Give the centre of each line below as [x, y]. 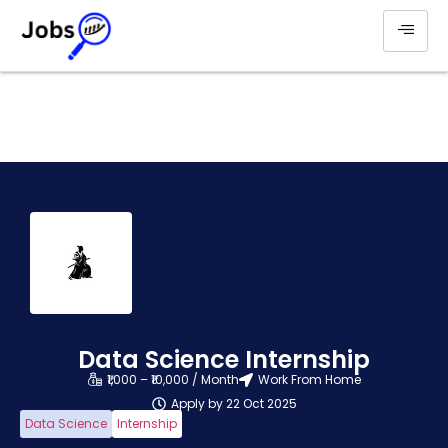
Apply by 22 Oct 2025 [233, 404]
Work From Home [309, 380]
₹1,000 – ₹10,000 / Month [172, 380]
